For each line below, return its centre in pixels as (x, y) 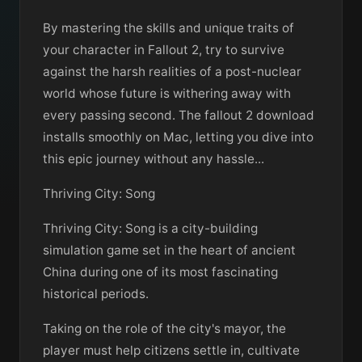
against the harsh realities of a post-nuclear (172, 71)
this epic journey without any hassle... (154, 158)
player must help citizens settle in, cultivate (171, 350)
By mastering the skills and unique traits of (168, 27)
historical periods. (96, 293)
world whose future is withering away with (167, 93)
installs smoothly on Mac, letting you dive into (178, 137)
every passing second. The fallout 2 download (179, 115)
